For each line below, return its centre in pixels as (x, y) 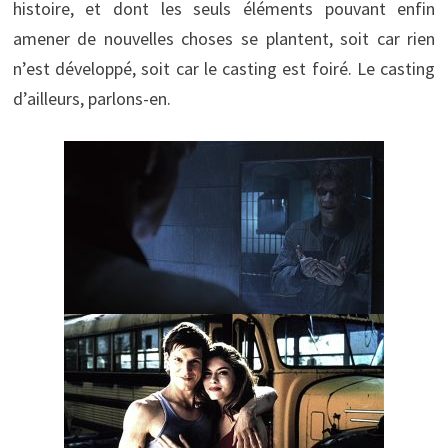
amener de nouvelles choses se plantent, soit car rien (224, 38)
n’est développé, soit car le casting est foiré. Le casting (224, 68)
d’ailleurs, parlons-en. (91, 98)
